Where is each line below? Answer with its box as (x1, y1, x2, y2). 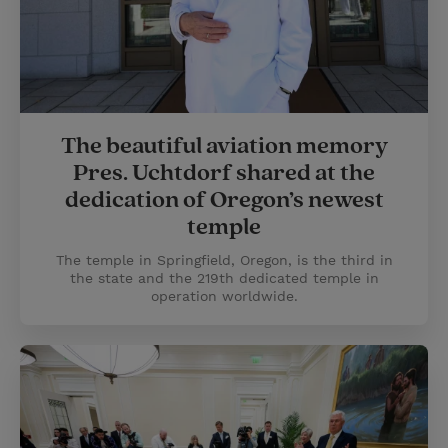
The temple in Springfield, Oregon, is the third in (55, 252, 393, 268)
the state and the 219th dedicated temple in (69, 270, 379, 286)
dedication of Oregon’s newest (64, 185, 384, 215)
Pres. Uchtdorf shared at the (73, 158, 375, 188)
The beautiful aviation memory (60, 131, 388, 161)
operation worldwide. (150, 288, 298, 304)
